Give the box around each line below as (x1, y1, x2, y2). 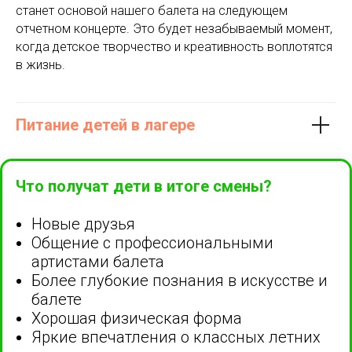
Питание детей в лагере (16, 115, 195, 134)
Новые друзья (31, 214, 135, 233)
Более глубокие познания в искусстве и (31, 270, 328, 290)
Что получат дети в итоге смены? (16, 176, 272, 196)
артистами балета (31, 251, 164, 271)
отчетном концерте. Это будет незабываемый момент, (16, 20, 332, 36)
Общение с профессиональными (31, 233, 273, 252)
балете (31, 289, 82, 309)
